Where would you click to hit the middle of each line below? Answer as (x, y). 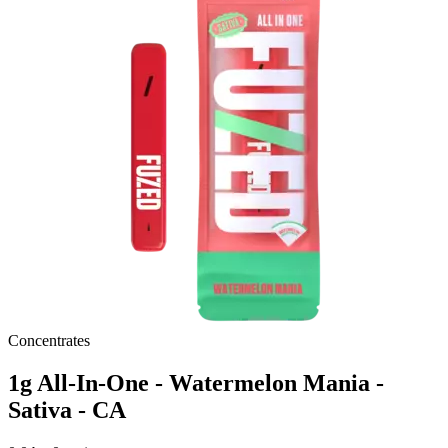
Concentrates (49, 341)
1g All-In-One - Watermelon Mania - (196, 383)
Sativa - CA (67, 410)
